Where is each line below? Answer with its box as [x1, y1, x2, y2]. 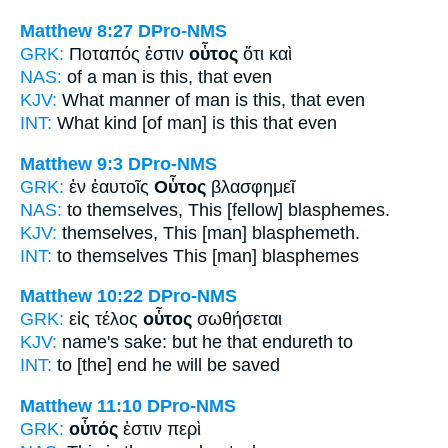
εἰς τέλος [69, 309, 143, 330]
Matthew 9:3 [20, 153, 123, 174]
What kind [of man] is [52, 112, 230, 133]
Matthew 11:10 [20, 395, 142, 416]
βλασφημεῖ [206, 176, 295, 197]
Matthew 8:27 [20, 20, 133, 41]
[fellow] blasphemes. [222, 199, 390, 220]
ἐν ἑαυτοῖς [69, 176, 154, 197]
